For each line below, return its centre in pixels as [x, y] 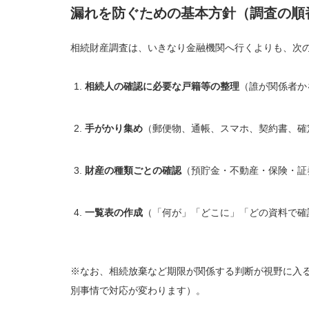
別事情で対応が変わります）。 [138, 290]
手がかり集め [114, 128]
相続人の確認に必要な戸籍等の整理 [162, 86]
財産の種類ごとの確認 [133, 170]
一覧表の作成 [114, 212]
